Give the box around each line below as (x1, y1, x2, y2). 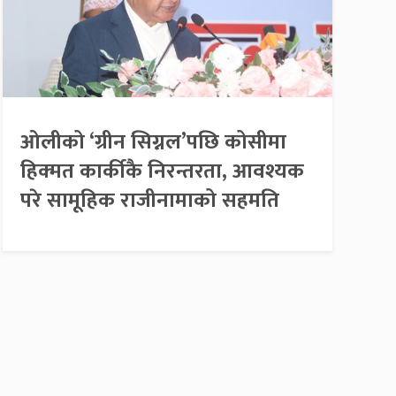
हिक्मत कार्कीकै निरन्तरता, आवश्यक (19, 153, 304, 189)
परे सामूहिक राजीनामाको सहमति (19, 182, 279, 218)
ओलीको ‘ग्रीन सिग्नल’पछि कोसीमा (19, 124, 286, 160)
